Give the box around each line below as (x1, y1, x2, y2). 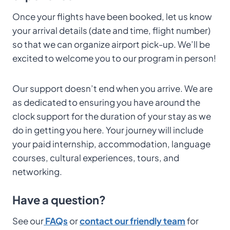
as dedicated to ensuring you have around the (12, 96, 200, 108)
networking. (12, 165, 62, 177)
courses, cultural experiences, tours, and (12, 151, 179, 163)
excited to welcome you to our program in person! (12, 52, 216, 64)
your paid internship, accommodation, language (12, 138, 210, 149)
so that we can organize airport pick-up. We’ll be (12, 38, 210, 50)
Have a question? (12, 193, 106, 207)
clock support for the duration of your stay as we (12, 110, 211, 122)
